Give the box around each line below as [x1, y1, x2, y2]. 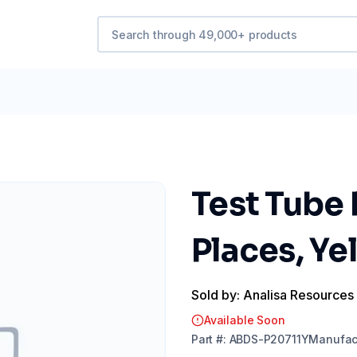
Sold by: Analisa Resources [191, 287, 354, 303]
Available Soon [204, 313, 285, 327]
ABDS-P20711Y [229, 332, 309, 346]
